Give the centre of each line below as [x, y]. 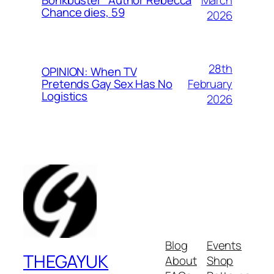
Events [224, 245]
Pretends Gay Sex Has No [107, 84]
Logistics [65, 96]
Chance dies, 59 [83, 13]
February [210, 83]
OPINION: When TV [89, 72]
